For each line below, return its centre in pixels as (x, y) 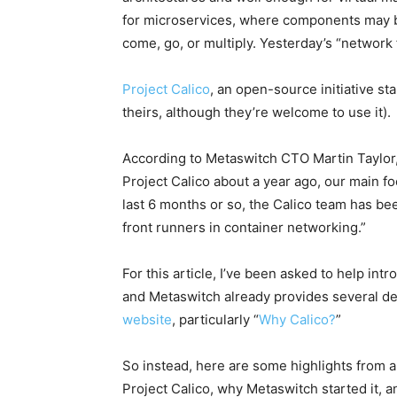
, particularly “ (215, 319)
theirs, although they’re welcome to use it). (257, 112)
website (147, 319)
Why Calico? (297, 319)
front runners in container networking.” (244, 227)
